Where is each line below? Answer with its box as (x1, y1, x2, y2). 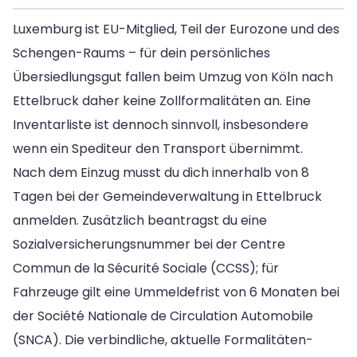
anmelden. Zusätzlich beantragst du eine (13, 211, 267, 230)
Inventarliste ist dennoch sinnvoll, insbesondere (13, 116, 308, 135)
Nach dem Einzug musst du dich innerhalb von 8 (13, 163, 309, 182)
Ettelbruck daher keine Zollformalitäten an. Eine (13, 92, 311, 111)
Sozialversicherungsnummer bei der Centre (13, 235, 285, 254)
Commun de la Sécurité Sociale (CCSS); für (13, 259, 279, 278)
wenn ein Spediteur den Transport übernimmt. (13, 139, 303, 159)
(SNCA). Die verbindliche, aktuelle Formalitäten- (13, 331, 313, 350)
